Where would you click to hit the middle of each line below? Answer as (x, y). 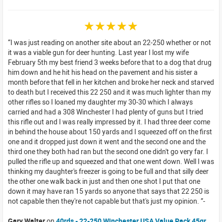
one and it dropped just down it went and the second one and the (107, 141)
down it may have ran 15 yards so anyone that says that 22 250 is (109, 191)
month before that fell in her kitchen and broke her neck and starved (111, 82)
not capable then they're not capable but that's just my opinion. (104, 201)
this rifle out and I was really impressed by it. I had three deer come (109, 121)
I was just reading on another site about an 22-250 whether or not (111, 42)
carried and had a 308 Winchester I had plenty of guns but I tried (106, 111)
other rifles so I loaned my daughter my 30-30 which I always (100, 102)
